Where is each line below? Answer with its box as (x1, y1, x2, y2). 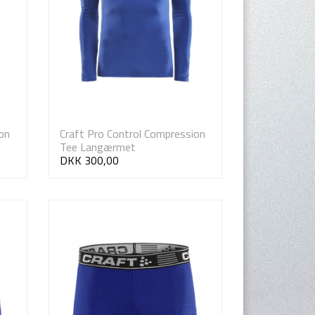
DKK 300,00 (59, 152, 119, 169)
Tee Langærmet (59, 139, 136, 155)
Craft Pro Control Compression (59, 125, 205, 142)
